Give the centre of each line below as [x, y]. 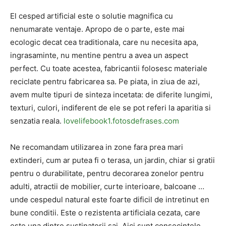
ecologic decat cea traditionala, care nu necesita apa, [104, 42]
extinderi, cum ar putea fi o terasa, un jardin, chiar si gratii [112, 160]
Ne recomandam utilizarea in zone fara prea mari [97, 147]
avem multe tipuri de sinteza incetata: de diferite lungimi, [111, 95]
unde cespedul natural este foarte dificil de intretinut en [110, 200]
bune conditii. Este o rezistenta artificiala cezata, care [105, 213]
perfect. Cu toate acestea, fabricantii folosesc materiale [109, 68]
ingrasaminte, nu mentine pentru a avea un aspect [99, 55]
